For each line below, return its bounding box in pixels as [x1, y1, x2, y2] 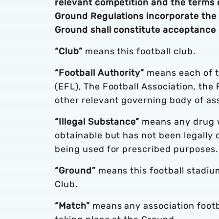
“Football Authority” [55, 67, 145, 78]
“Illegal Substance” [55, 116, 140, 127]
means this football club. [82, 46, 196, 57]
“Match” [55, 200, 90, 211]
